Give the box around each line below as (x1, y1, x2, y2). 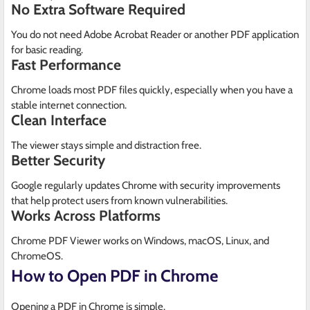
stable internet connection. (11, 99, 127, 112)
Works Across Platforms (11, 207, 161, 225)
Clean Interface (11, 111, 107, 129)
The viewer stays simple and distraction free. (11, 139, 201, 152)
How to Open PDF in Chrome (11, 266, 218, 286)
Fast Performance (11, 56, 121, 74)
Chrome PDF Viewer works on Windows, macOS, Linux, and (11, 235, 269, 248)
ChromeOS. (11, 250, 63, 263)
